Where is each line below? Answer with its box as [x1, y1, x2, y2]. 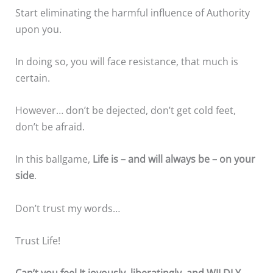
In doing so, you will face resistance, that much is [15, 54, 239, 68]
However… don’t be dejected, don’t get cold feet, [15, 103, 236, 118]
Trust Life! [15, 233, 61, 247]
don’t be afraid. [15, 119, 85, 134]
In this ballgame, [15, 152, 93, 166]
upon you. [15, 21, 62, 36]
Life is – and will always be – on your [93, 152, 256, 166]
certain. [15, 70, 51, 85]
